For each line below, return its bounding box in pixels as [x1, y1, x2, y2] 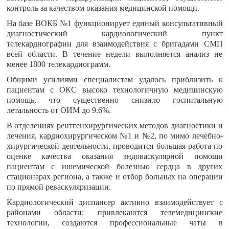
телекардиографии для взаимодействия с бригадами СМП [6, 39, 223, 48]
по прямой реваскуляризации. [6, 182, 115, 191]
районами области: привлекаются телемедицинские [6, 208, 223, 217]
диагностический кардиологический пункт [6, 29, 223, 38]
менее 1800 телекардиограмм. [6, 60, 110, 68]
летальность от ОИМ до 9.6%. [6, 106, 111, 114]
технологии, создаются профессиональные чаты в [6, 218, 223, 227]
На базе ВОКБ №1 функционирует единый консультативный [6, 19, 223, 28]
